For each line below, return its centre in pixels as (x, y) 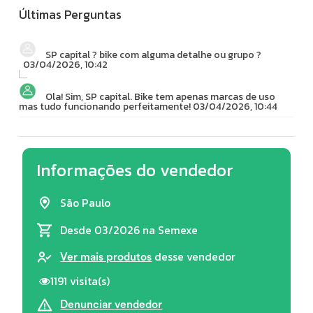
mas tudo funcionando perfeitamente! (105, 106)
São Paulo (86, 203)
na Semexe (170, 230)
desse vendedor (194, 257)
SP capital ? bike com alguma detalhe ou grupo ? (154, 54)
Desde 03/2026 (102, 230)
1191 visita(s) (80, 281)
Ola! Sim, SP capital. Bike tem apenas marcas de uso (161, 96)
